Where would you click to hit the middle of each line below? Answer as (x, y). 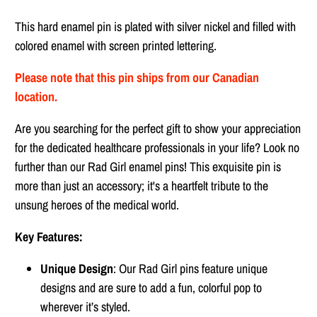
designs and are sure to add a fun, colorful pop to (151, 288)
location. (36, 97)
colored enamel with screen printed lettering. (116, 46)
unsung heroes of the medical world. (97, 205)
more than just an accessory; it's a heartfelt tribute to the (142, 186)
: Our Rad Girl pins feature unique (191, 269)
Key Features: (49, 237)
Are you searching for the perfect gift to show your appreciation (158, 129)
